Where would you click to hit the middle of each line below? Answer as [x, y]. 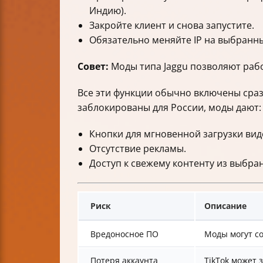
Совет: [93, 67]
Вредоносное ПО [124, 234]
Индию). [108, 11]
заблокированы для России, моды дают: [169, 108]
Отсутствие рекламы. [138, 149]
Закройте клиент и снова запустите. [172, 26]
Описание [225, 206]
